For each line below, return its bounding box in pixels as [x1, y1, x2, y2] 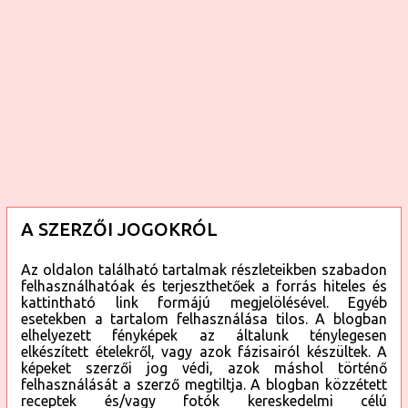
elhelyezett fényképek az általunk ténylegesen [21, 327, 387, 344]
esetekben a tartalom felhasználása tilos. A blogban [21, 311, 387, 328]
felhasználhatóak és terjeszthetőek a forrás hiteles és [21, 278, 387, 295]
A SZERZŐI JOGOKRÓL [21, 219, 218, 240]
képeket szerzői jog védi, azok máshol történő [21, 360, 387, 377]
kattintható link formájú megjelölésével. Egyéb [21, 294, 387, 311]
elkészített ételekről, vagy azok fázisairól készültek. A [21, 343, 387, 361]
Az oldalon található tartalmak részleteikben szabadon [21, 261, 387, 279]
